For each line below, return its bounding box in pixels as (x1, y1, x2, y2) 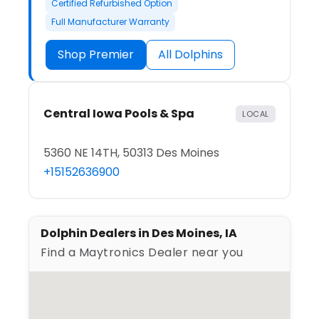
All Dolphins (158, 46, 223, 63)
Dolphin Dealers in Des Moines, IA (41, 225, 237, 242)
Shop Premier (58, 46, 134, 63)
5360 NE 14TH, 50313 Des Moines (43, 145, 219, 162)
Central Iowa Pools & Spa (43, 105, 194, 122)
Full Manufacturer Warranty (51, 16, 169, 28)
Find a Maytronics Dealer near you (41, 244, 244, 261)
